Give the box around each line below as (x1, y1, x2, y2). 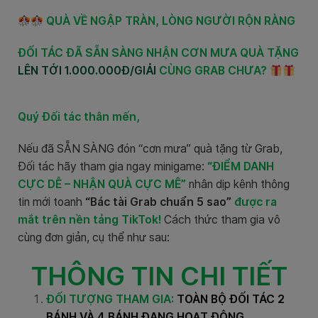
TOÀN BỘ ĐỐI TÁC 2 (177, 292, 285, 307)
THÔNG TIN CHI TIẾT (31, 261, 287, 292)
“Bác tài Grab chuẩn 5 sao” (82, 195, 231, 209)
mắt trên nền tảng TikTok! (18, 213, 161, 227)
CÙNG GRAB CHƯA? (156, 64, 270, 78)
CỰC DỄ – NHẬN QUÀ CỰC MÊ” (18, 177, 189, 192)
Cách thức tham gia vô (161, 213, 280, 227)
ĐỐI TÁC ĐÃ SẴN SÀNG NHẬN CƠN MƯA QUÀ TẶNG (18, 46, 299, 60)
